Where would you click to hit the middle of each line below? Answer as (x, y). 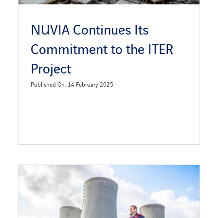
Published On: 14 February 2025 (72, 84)
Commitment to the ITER (102, 48)
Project (51, 68)
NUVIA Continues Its (90, 29)
